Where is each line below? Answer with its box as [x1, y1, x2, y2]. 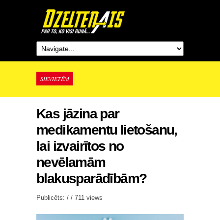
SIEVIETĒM [40, 75, 69, 82]
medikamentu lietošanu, [36, 122, 177, 137]
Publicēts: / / [36, 194, 75, 201]
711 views [75, 194, 103, 201]
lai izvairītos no [36, 138, 124, 154]
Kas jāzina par [36, 106, 119, 121]
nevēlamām [36, 155, 106, 170]
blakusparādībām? [36, 171, 147, 186]
